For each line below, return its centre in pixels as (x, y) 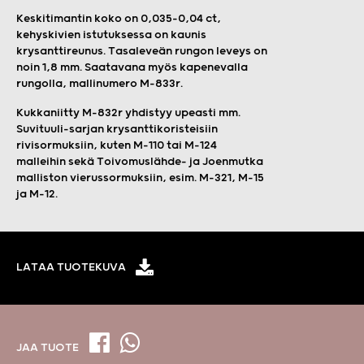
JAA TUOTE (49, 348)
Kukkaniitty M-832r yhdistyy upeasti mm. (128, 113)
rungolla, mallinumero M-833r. (100, 83)
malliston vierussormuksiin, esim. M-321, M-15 (140, 178)
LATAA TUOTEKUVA (71, 268)
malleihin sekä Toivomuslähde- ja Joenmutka (140, 161)
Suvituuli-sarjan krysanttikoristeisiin (117, 129)
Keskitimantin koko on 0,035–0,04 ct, (119, 18)
